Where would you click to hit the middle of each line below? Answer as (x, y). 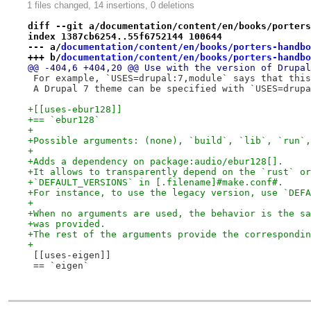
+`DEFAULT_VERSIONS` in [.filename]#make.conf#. (155, 182)
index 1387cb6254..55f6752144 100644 (125, 36)
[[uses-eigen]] (69, 255)
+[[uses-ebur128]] (75, 109)
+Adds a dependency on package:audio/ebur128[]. (155, 161)
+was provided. (66, 224)
